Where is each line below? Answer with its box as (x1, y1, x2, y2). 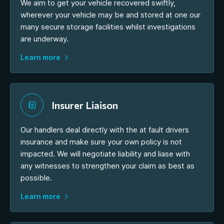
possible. (20, 172, 52, 182)
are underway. (20, 33, 68, 43)
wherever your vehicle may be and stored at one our (20, 9, 200, 19)
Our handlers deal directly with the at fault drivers (20, 124, 189, 134)
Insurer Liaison (51, 98, 118, 111)
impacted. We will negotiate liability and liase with (20, 148, 190, 158)
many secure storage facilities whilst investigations (20, 21, 195, 31)
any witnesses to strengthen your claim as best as (20, 160, 194, 170)
